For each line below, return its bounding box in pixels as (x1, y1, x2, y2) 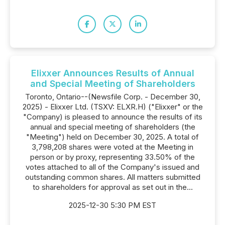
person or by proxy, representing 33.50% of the (30, 152, 195, 162)
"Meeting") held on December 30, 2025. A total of (26, 132, 199, 142)
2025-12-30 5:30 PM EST (69, 200, 156, 210)
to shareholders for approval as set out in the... (32, 182, 193, 192)
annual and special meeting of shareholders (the (30, 122, 195, 132)
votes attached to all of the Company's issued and (26, 162, 199, 172)
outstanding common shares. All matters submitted (25, 172, 200, 182)
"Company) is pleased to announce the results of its (23, 112, 202, 122)
